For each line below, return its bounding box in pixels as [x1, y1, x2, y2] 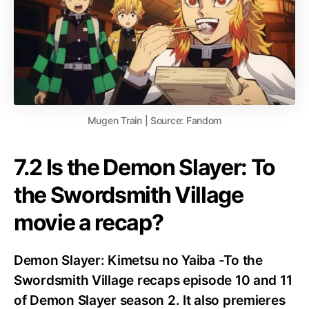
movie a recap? [14, 209, 163, 237]
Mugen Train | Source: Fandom [87, 114, 222, 127]
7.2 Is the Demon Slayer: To [14, 154, 276, 181]
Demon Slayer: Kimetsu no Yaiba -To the [14, 252, 263, 269]
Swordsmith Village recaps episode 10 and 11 [14, 272, 292, 289]
